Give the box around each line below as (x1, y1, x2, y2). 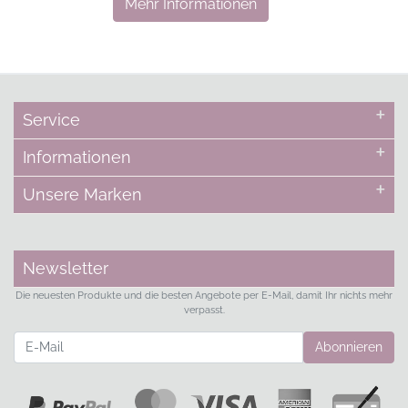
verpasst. (183, 302, 225, 316)
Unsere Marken (23, 184, 142, 204)
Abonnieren (315, 339, 382, 354)
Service (23, 109, 80, 129)
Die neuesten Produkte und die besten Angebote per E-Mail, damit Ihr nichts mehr (15, 288, 393, 301)
